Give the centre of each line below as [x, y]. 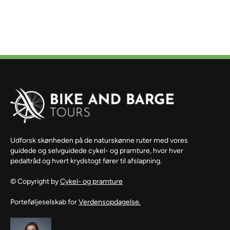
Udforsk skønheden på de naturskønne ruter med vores [99, 141]
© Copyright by [35, 182]
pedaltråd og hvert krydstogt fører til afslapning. [86, 161]
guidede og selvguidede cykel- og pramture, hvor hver [97, 151]
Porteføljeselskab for [44, 202]
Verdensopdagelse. [110, 202]
